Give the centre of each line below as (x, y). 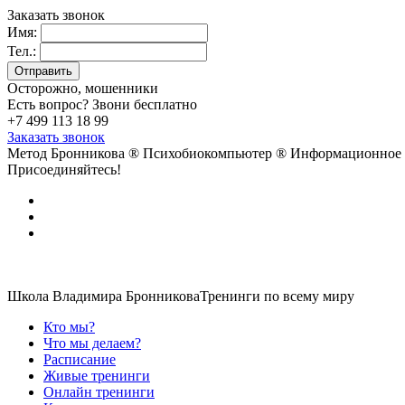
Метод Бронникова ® (75, 153)
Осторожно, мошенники (83, 88)
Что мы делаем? (92, 343)
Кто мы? (69, 327)
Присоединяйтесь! (64, 170)
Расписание (80, 359)
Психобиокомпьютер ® (217, 153)
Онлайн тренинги (99, 392)
